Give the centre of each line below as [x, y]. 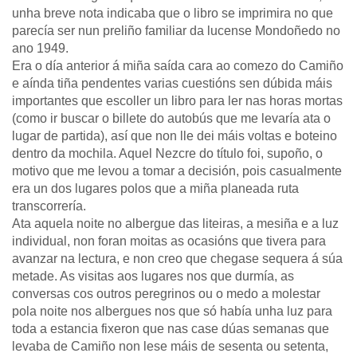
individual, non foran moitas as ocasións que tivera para [169, 241]
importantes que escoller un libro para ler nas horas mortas [177, 101]
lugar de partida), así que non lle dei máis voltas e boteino [175, 136]
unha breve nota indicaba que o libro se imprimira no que [173, 13]
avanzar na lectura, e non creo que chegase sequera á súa [177, 259]
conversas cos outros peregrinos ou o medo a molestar [166, 294]
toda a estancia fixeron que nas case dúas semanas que [171, 329]
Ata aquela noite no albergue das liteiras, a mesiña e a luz [175, 224]
